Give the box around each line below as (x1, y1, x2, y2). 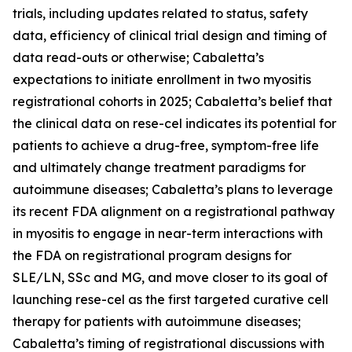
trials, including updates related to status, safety (13, 5, 308, 21)
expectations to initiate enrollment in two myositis (13, 71, 311, 87)
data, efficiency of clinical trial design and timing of (13, 27, 327, 43)
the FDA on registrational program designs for (13, 247, 291, 263)
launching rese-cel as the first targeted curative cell (13, 291, 328, 307)
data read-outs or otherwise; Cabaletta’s (13, 49, 264, 65)
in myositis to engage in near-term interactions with (13, 225, 323, 241)
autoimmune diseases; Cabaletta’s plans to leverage (13, 181, 333, 197)
